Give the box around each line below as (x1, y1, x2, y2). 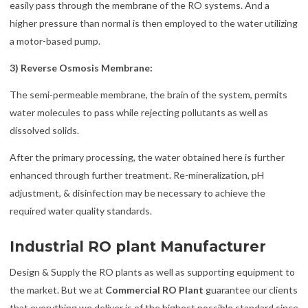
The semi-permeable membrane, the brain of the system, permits (10, 89, 287, 101)
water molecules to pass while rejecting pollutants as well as (10, 107, 268, 119)
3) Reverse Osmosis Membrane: (10, 62, 153, 74)
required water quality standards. (10, 205, 152, 217)
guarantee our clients (203, 283, 298, 296)
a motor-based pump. (10, 34, 100, 47)
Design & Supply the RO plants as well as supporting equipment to (10, 265, 295, 278)
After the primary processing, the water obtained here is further (10, 151, 285, 164)
